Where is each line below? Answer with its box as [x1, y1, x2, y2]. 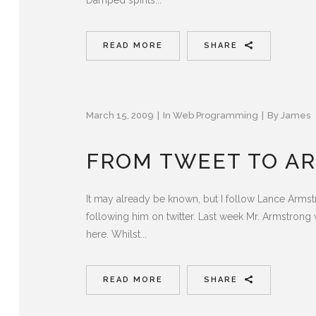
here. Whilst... [86, 228, 147, 240]
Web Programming [173, 109, 258, 121]
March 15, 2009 [86, 109, 154, 121]
